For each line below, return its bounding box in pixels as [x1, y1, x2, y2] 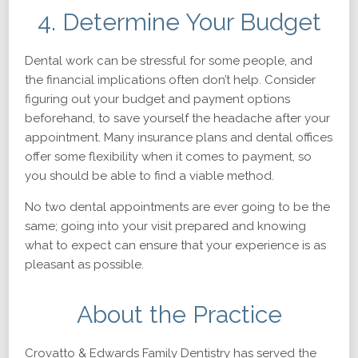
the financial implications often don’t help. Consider [25, 73, 316, 87]
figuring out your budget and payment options [25, 92, 290, 106]
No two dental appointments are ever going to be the [25, 200, 330, 214]
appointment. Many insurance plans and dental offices [25, 130, 332, 145]
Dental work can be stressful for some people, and [25, 54, 312, 68]
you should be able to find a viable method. [25, 169, 274, 183]
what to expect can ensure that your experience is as [25, 238, 326, 253]
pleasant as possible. [25, 257, 144, 272]
